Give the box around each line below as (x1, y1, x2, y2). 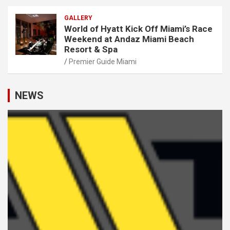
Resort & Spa (64, 44, 118, 54)
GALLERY (64, 14, 92, 22)
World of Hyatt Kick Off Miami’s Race (64, 23, 213, 34)
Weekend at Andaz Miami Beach (64, 33, 194, 44)
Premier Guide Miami (69, 57, 137, 66)
